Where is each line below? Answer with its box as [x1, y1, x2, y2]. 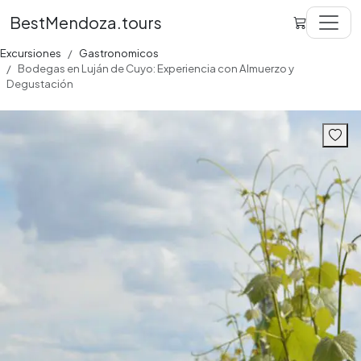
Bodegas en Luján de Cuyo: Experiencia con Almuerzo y [18, 61, 294, 75]
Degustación [6, 77, 73, 90]
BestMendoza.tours [10, 12, 162, 32]
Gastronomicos [79, 46, 159, 60]
